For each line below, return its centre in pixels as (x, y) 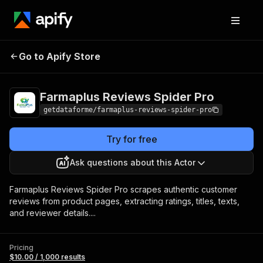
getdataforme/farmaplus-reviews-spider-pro (128, 110)
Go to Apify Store (60, 56)
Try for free (131, 139)
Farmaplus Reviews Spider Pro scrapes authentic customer (123, 189)
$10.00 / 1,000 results (47, 257)
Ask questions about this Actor (133, 162)
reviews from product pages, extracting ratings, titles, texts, (124, 201)
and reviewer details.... (53, 213)
